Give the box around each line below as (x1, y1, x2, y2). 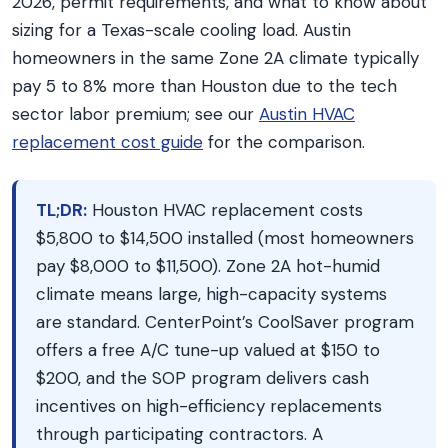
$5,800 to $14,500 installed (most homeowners (36, 227, 414, 249)
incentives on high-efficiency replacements (36, 395, 382, 417)
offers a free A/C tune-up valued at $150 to (36, 339, 380, 361)
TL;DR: (36, 199, 87, 221)
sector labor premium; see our (12, 103, 259, 125)
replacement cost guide (12, 131, 203, 153)
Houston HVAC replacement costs (87, 199, 363, 221)
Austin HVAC (259, 103, 355, 125)
